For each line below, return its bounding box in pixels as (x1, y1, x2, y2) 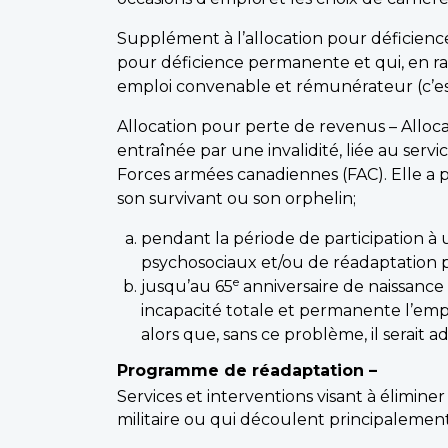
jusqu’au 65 (141, 277, 233, 296)
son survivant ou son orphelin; (117, 189, 356, 208)
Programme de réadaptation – (117, 360, 377, 380)
